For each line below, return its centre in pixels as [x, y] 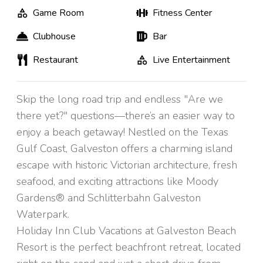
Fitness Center [182, 13]
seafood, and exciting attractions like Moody [117, 181]
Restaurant [55, 60]
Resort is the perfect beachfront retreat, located [129, 247]
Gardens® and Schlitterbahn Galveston [109, 198]
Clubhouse [54, 36]
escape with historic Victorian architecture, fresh [127, 165]
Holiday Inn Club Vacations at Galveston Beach [126, 231]
